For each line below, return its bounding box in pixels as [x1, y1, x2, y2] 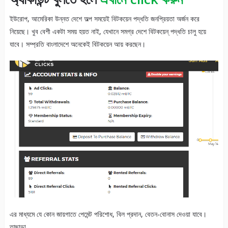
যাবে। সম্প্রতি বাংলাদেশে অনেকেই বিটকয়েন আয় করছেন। [9, 39, 146, 49]
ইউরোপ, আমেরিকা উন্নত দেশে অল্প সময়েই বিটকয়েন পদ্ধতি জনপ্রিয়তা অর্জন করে [9, 14, 199, 24]
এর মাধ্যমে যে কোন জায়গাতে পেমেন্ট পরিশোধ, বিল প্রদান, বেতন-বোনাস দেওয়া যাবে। [9, 209, 207, 219]
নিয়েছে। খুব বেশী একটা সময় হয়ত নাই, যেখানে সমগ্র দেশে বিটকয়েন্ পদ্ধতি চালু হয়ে [9, 26, 206, 37]
